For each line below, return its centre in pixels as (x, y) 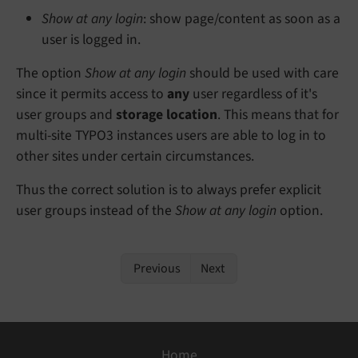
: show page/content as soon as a (242, 19)
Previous (156, 269)
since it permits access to (91, 94)
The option (50, 74)
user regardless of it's (253, 94)
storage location (167, 115)
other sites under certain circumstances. (135, 157)
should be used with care (263, 74)
